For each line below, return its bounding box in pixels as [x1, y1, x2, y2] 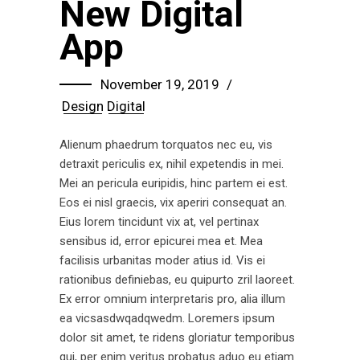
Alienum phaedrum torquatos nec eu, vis [59, 137, 272, 152]
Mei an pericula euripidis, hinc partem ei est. [59, 175, 288, 190]
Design [62, 97, 104, 114]
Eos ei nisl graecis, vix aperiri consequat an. [59, 194, 287, 210]
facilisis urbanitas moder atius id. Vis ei [59, 252, 265, 268]
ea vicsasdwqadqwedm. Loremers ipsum [59, 310, 275, 325]
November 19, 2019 [100, 76, 219, 92]
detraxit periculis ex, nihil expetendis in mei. [59, 156, 284, 171]
